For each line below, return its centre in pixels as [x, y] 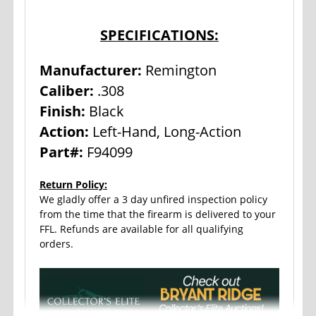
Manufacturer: [90, 71]
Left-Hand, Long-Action [165, 132]
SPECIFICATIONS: [159, 35]
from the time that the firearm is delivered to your [157, 214]
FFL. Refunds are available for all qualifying [141, 229]
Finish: [62, 111]
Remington [181, 71]
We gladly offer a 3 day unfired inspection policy [153, 200]
